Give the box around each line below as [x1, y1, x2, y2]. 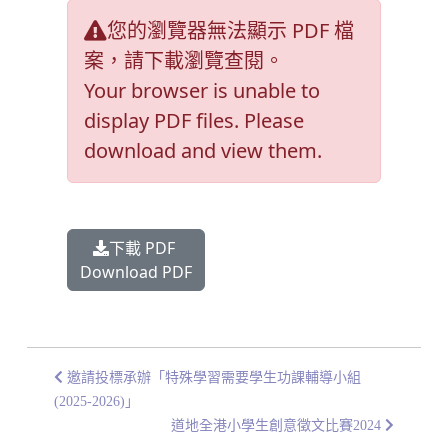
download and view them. [84, 137, 322, 164]
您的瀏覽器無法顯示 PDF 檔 [107, 17, 354, 44]
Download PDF [80, 261, 192, 283]
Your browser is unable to [84, 77, 320, 104]
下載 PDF [109, 237, 179, 259]
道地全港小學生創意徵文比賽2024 [171, 418, 385, 433]
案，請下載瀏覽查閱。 [84, 47, 284, 74]
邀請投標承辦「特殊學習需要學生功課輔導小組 [63, 370, 361, 385]
